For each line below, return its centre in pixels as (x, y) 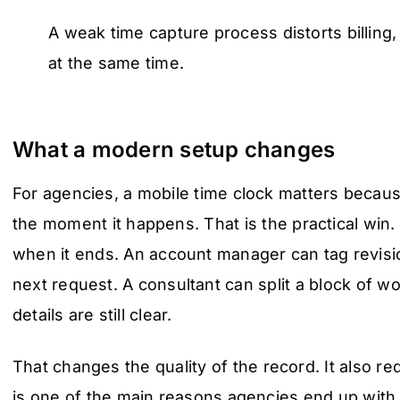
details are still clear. (92, 314)
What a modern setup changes (174, 149)
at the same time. (116, 62)
